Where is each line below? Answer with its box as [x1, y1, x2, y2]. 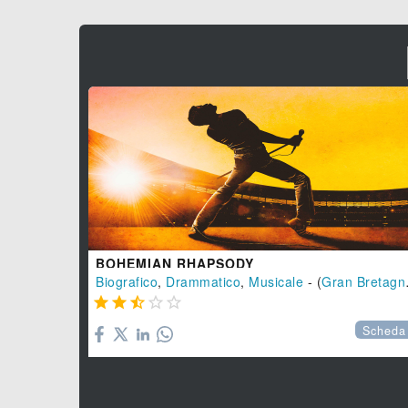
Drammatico [166, 271, 240, 291]
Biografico [96, 271, 158, 291]
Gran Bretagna [321, 271, 405, 291]
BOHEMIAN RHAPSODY [96, 253, 254, 272]
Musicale [249, 271, 303, 291]
